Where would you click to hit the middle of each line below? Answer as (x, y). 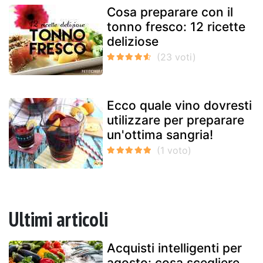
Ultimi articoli (58, 219)
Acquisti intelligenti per (174, 248)
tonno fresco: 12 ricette (176, 26)
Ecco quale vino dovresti (179, 105)
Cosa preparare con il (170, 12)
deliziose (133, 41)
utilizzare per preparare (176, 120)
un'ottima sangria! (160, 134)
